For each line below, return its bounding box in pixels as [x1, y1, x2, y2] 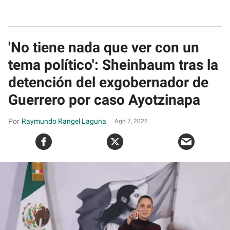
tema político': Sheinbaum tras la [8, 56, 218, 73]
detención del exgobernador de [8, 73, 208, 91]
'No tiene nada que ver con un [8, 39, 199, 56]
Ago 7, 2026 [114, 117, 148, 125]
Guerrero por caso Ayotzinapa [8, 91, 200, 108]
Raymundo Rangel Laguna [22, 117, 106, 125]
